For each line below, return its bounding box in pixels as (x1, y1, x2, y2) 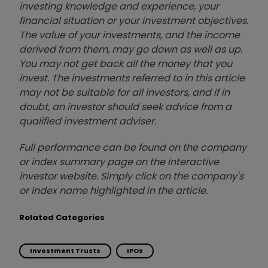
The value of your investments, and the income (19, 28, 240, 42)
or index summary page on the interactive (19, 154, 219, 169)
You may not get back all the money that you (19, 56, 232, 71)
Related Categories (19, 211, 105, 223)
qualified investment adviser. (19, 114, 156, 128)
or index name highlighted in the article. (19, 183, 208, 197)
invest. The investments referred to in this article (19, 71, 245, 85)
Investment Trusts (30, 245, 100, 255)
